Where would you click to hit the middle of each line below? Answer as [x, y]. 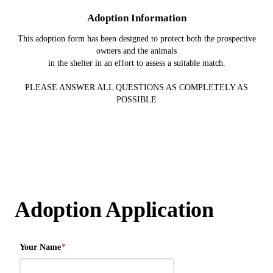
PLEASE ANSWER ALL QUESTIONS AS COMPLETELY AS [136, 87]
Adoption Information [136, 18]
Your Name [40, 247]
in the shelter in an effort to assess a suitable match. [136, 63]
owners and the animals [136, 51]
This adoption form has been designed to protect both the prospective [136, 38]
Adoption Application [114, 209]
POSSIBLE [136, 99]
